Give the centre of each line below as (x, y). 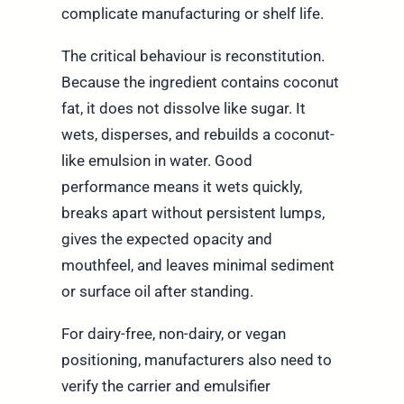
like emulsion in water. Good (156, 161)
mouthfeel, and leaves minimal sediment (197, 266)
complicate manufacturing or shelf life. (192, 14)
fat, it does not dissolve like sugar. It (183, 109)
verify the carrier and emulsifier (165, 386)
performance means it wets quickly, (181, 187)
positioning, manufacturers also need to (196, 360)
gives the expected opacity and (166, 239)
